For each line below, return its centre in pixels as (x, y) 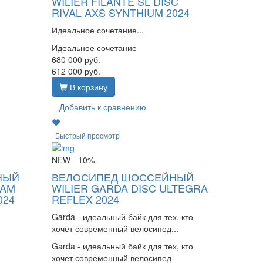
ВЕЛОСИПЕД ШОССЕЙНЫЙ (123, 177)
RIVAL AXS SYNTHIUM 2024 (121, 12)
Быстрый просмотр (88, 136)
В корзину (88, 87)
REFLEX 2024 (86, 199)
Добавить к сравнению (103, 107)
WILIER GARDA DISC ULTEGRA (130, 188)
